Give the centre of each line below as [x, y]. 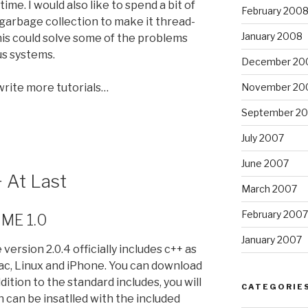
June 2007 [265, 163]
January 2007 [271, 239]
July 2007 [262, 137]
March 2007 [269, 188]
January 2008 [272, 36]
